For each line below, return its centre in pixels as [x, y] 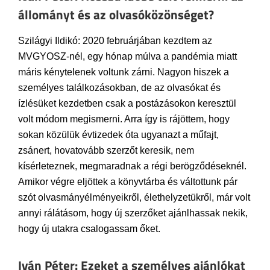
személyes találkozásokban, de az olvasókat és [119, 88]
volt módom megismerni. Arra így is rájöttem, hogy [124, 119]
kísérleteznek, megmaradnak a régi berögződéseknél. [132, 166]
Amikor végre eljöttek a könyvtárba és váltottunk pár [128, 182]
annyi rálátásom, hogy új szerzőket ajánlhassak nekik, [133, 213]
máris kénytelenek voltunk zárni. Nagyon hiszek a [124, 72]
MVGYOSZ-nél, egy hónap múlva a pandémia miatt [127, 56]
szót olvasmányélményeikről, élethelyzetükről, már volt [134, 197]
